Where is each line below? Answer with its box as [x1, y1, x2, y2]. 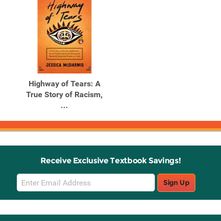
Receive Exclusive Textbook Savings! [40, 156, 181, 166]
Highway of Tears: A [28, 79, 101, 89]
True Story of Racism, [26, 90, 103, 100]
